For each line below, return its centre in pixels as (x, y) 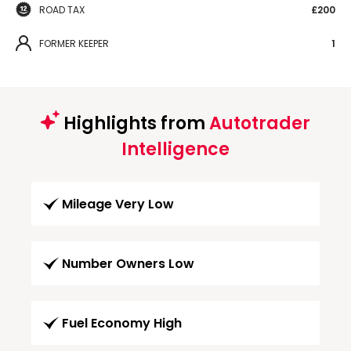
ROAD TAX (62, 9)
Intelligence (175, 149)
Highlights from (134, 123)
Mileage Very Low (118, 204)
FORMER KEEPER (74, 43)
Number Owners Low (128, 263)
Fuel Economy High (122, 323)
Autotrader (260, 123)
